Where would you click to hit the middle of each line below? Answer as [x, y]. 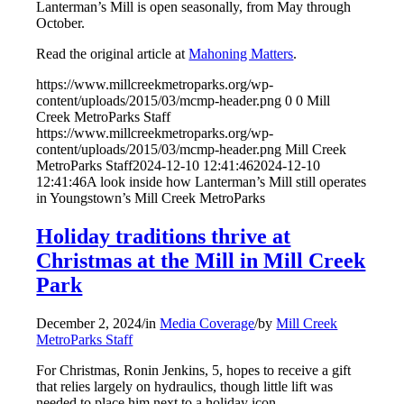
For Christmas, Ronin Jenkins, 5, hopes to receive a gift [194, 370]
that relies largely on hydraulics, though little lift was [185, 386]
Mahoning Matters [241, 54]
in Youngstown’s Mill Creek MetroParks [151, 198]
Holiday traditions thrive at [164, 236]
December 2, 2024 [89, 323]
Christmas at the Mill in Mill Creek [201, 260]
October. [61, 23]
